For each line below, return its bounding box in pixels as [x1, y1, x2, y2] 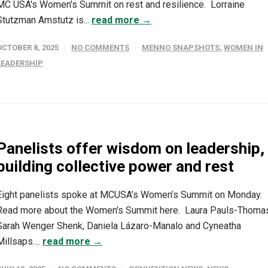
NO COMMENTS [71, 43, 129, 52]
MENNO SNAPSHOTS [142, 43, 220, 52]
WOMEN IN [224, 43, 263, 52]
